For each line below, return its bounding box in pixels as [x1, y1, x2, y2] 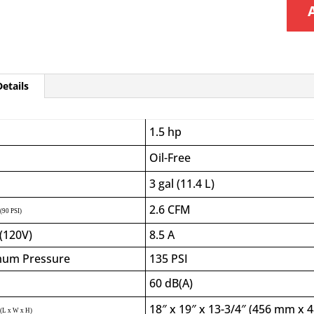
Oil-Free [149, 150, 191, 165]
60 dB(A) [149, 275, 193, 291]
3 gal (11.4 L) [149, 176, 215, 191]
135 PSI [149, 251, 189, 266]
